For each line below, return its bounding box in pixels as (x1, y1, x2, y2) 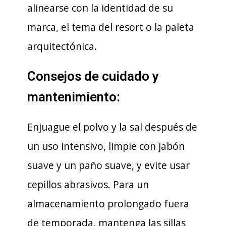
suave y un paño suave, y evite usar (27, 158, 190, 172)
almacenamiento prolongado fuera (27, 197, 189, 210)
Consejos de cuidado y (27, 69, 159, 84)
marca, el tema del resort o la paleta (27, 20, 194, 34)
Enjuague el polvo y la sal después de (27, 120, 197, 134)
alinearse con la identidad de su (27, 1, 173, 15)
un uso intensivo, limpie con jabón (27, 139, 185, 153)
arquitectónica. (27, 39, 97, 53)
